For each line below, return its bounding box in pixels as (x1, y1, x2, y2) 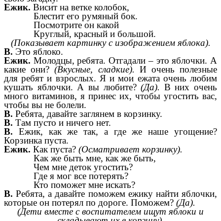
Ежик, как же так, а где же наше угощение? (18, 126, 218, 137)
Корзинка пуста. (4, 135, 69, 146)
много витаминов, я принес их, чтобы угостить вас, (4, 91, 217, 102)
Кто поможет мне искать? (34, 180, 135, 190)
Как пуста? (33, 144, 78, 155)
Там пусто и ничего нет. (15, 117, 111, 128)
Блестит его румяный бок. (34, 11, 138, 22)
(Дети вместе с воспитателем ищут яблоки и (17, 206, 204, 217)
